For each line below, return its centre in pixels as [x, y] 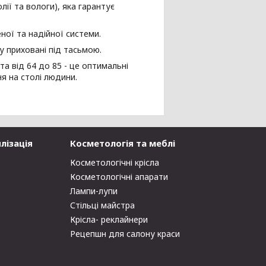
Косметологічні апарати [119, 177]
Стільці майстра [103, 205]
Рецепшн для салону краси [125, 234]
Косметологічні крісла [115, 162]
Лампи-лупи [94, 191]
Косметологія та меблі [123, 143]
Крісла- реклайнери [109, 219]
